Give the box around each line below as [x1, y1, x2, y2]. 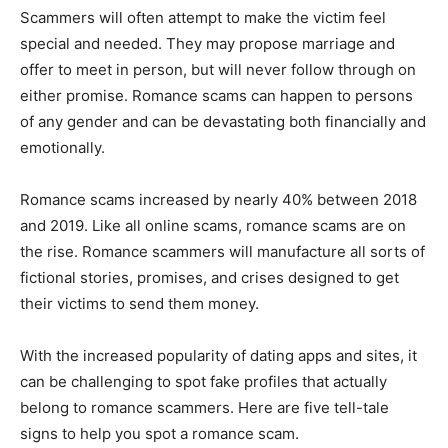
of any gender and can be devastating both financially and [20, 112, 426, 132]
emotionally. [20, 138, 105, 158]
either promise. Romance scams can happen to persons [20, 86, 413, 106]
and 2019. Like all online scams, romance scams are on [20, 216, 406, 236]
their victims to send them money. [20, 294, 259, 314]
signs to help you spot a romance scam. [20, 424, 299, 444]
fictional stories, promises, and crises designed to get [20, 268, 399, 288]
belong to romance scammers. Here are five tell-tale [20, 398, 389, 418]
